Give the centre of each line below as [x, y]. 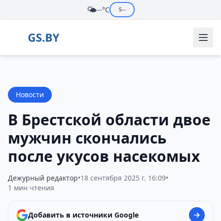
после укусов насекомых [104, 156]
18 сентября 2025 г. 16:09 [123, 178]
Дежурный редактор [43, 178]
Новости [30, 94]
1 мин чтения [31, 188]
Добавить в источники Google [83, 215]
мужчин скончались [87, 138]
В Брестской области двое [109, 120]
